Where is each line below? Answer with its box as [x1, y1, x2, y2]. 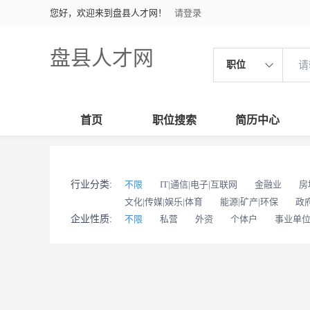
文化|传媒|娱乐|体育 [125, 197, 203, 207]
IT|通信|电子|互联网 [160, 179, 237, 190]
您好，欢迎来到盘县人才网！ [50, 8, 167, 18]
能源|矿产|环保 [220, 197, 278, 207]
